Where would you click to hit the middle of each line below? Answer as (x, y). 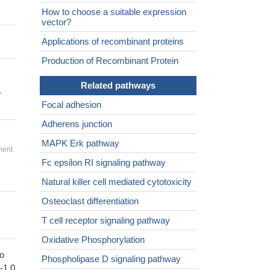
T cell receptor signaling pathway (106, 221)
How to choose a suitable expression (114, 12)
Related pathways (118, 86)
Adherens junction (77, 124)
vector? (56, 22)
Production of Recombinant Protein (110, 61)
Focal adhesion (71, 105)
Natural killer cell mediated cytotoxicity (117, 182)
